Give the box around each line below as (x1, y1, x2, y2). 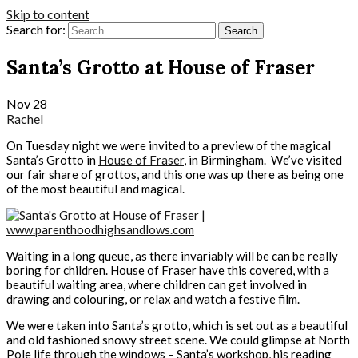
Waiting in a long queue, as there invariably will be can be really (6, 248, 338, 263)
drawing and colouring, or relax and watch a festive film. (6, 291, 300, 306)
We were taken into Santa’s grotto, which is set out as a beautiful (6, 317, 348, 332)
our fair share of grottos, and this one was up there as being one (6, 166, 344, 181)
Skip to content (6, 6, 89, 22)
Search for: (6, 22, 66, 37)
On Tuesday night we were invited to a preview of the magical (6, 137, 331, 153)
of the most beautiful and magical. (6, 181, 185, 196)
